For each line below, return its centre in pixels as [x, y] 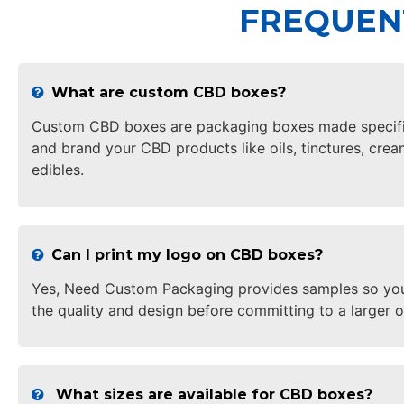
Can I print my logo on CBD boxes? [187, 254]
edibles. [58, 170]
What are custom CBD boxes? [169, 93]
